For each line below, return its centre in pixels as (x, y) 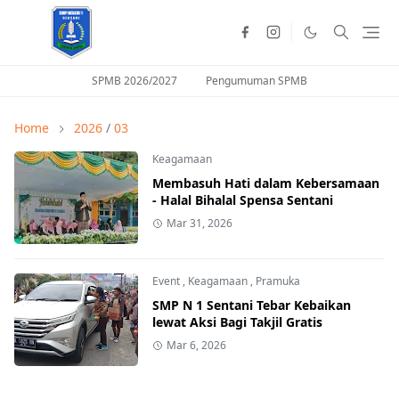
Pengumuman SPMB (256, 80)
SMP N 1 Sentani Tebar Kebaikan (251, 305)
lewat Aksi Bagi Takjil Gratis (237, 322)
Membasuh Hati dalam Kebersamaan (265, 183)
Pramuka (277, 281)
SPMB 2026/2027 (134, 80)
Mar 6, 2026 (196, 345)
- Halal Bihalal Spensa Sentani (242, 199)
